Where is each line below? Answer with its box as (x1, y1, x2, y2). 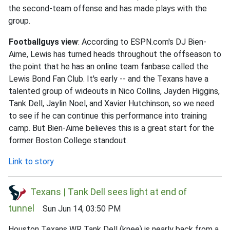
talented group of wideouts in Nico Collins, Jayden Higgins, (9, 86, 220, 97)
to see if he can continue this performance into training (9, 111, 207, 121)
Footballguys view (9, 37, 78, 47)
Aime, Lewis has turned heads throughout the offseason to (9, 49, 221, 60)
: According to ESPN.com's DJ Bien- (78, 37, 206, 47)
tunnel (8, 203, 34, 214)
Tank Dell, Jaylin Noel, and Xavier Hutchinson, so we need (9, 99, 214, 109)
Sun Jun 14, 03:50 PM (34, 204, 121, 214)
